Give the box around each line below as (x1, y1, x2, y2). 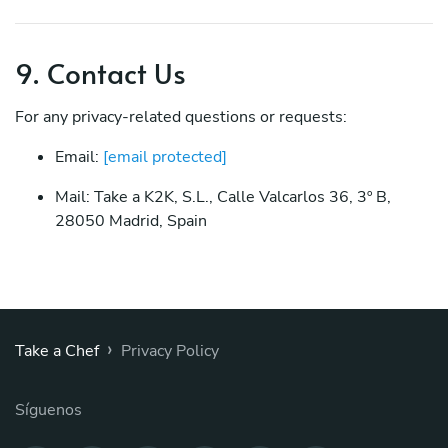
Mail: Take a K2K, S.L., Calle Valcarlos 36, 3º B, (55, 186, 391, 208)
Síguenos (15, 399, 82, 421)
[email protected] (103, 146, 227, 168)
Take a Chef (15, 340, 99, 362)
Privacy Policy (121, 340, 219, 362)
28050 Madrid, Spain (55, 210, 207, 232)
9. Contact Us (15, 53, 186, 92)
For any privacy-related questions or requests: (15, 106, 347, 128)
